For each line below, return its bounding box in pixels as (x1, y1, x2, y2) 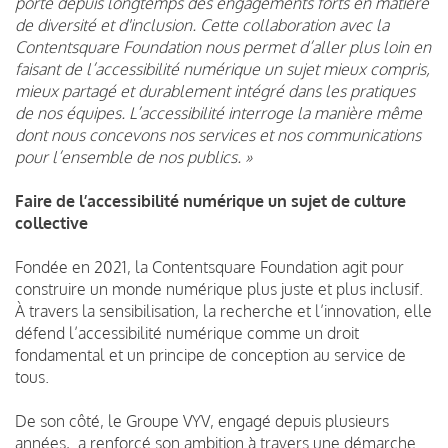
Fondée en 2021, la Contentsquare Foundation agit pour (15, 256, 404, 277)
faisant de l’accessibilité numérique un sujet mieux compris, (15, 58, 430, 79)
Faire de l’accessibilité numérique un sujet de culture (15, 190, 406, 211)
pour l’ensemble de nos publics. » (15, 146, 252, 167)
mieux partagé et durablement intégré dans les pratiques (15, 80, 415, 101)
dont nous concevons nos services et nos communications (15, 124, 421, 145)
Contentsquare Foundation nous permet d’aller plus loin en (15, 36, 431, 57)
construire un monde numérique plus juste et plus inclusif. (15, 278, 423, 299)
